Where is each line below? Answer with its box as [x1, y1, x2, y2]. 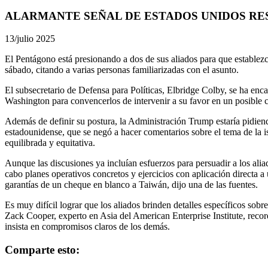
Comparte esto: [5, 243, 80, 257]
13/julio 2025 [5, 33, 55, 44]
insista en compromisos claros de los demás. [5, 221, 170, 232]
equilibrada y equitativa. [5, 138, 95, 148]
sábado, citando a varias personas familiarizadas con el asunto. [5, 65, 239, 75]
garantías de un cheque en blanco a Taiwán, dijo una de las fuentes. [5, 179, 258, 190]
